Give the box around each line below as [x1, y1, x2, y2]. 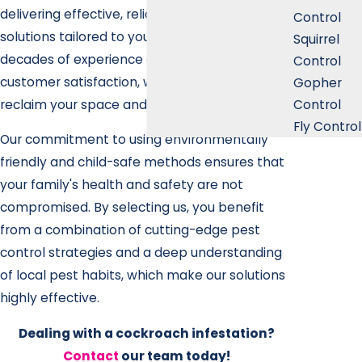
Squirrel [293, 30, 339, 48]
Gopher [293, 74, 342, 91]
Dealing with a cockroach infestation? [19, 324, 275, 342]
